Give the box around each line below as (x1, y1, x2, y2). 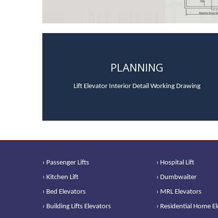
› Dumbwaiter (156, 173, 197, 181)
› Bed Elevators (42, 188, 86, 196)
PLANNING (110, 59, 164, 74)
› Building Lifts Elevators (42, 202, 111, 210)
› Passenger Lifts (42, 159, 89, 166)
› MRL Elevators (156, 188, 201, 196)
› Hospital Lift (156, 159, 194, 166)
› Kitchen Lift (42, 173, 78, 181)
